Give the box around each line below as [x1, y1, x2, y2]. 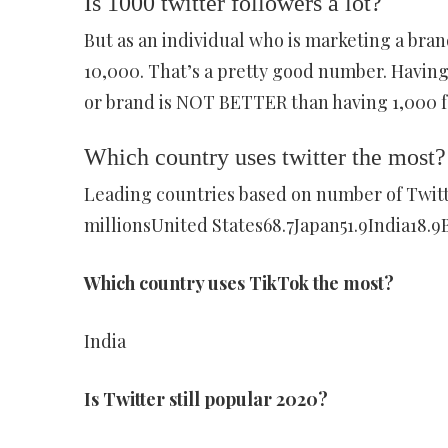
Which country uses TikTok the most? [83, 271, 394, 295]
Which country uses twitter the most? [83, 144, 446, 170]
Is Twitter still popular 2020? [83, 387, 328, 411]
